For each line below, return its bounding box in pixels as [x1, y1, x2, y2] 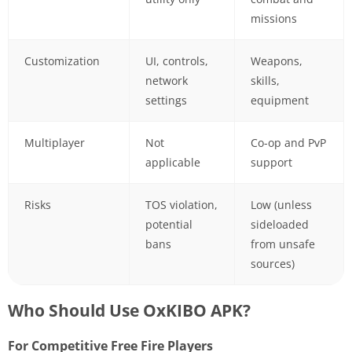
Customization [24, 53, 100, 68]
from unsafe [250, 236, 315, 251]
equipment [250, 92, 309, 108]
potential [145, 216, 192, 232]
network [145, 72, 188, 88]
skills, [250, 72, 280, 88]
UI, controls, [145, 53, 208, 68]
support [250, 154, 292, 170]
